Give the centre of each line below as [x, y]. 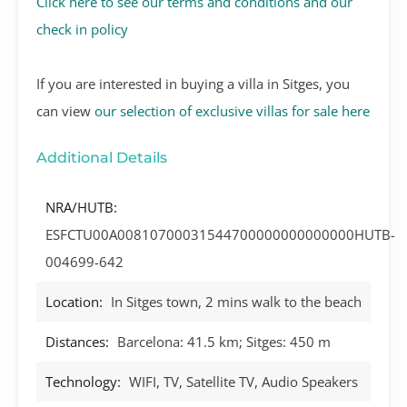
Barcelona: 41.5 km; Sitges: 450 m [224, 341]
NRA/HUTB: [81, 207]
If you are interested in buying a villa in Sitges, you [193, 83]
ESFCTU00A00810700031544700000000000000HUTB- [220, 234]
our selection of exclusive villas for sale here [232, 110]
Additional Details [102, 157]
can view [65, 110]
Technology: [83, 381]
